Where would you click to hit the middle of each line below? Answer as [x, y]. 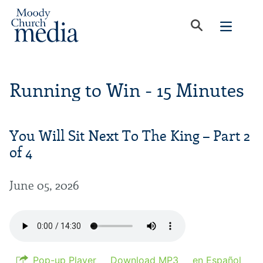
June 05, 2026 [44, 186]
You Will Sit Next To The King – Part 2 [130, 136]
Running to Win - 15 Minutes [127, 91]
